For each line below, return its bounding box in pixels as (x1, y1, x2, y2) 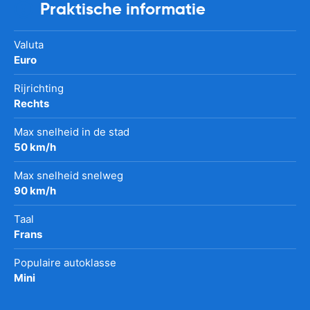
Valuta (14, 37, 44, 51)
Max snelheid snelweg (14, 168, 123, 182)
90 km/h (14, 183, 56, 197)
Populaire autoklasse (14, 255, 116, 269)
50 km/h (14, 140, 56, 154)
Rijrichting (14, 81, 64, 95)
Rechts (14, 96, 49, 110)
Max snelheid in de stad (14, 125, 129, 138)
